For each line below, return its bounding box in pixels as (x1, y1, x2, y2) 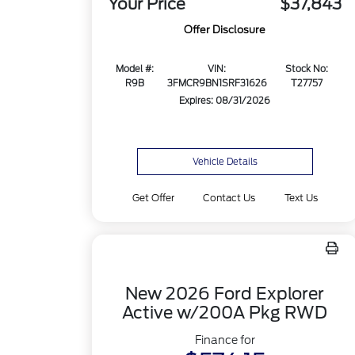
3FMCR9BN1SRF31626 (166, 78, 267, 90)
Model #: (116, 63, 155, 75)
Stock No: (285, 63, 329, 75)
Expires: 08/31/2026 (179, 95, 271, 107)
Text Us (284, 192, 318, 204)
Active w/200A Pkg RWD (122, 303, 328, 323)
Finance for (194, 334, 255, 346)
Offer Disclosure (184, 24, 266, 36)
